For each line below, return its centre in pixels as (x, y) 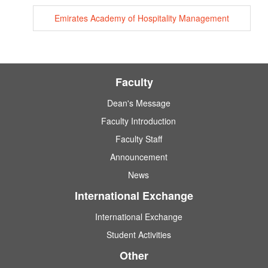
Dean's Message (138, 103)
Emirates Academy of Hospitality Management (142, 18)
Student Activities (138, 235)
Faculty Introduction (138, 121)
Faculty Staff (138, 139)
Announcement (138, 157)
